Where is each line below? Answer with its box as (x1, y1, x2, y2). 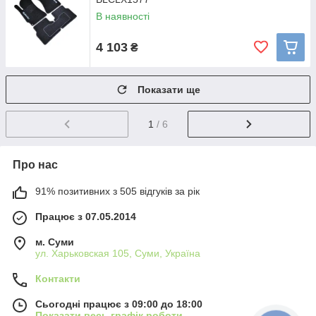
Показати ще (138, 84, 200, 95)
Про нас (13, 158, 58, 171)
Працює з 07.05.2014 (35, 210, 136, 222)
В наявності (96, 11, 150, 22)
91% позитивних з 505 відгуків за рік (35, 185, 200, 197)
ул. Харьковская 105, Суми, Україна (35, 247, 200, 259)
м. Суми (35, 236, 74, 248)
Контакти (35, 272, 80, 284)
